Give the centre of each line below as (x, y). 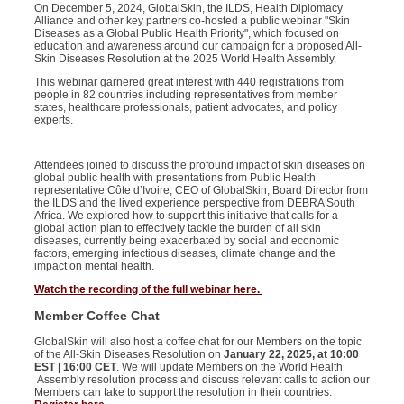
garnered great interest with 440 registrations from (220, 82)
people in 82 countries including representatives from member (186, 95)
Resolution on (188, 355)
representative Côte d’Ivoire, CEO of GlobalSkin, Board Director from (201, 190)
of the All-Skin (69, 355)
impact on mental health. (96, 266)
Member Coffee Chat (97, 316)
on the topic (332, 342)
